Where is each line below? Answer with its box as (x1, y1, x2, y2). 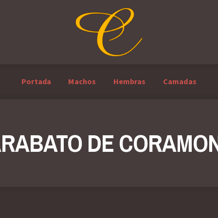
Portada (21, 76, 52, 86)
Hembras (113, 76, 146, 86)
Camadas (163, 76, 197, 86)
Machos (68, 76, 96, 86)
